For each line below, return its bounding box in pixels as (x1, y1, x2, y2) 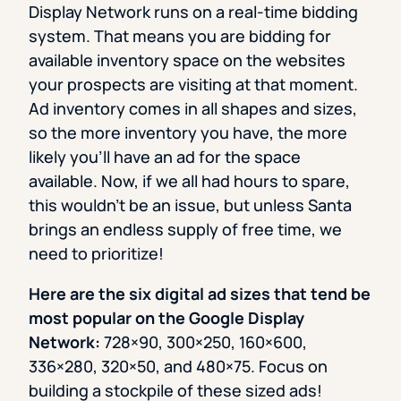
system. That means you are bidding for (29, 25, 331, 47)
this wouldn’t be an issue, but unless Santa (29, 194, 352, 217)
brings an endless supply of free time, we (29, 218, 342, 241)
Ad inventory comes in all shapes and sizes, (29, 98, 357, 120)
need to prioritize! (29, 243, 164, 265)
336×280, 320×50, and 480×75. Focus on (29, 355, 328, 378)
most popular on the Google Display (29, 307, 304, 329)
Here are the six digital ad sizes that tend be (29, 283, 371, 305)
